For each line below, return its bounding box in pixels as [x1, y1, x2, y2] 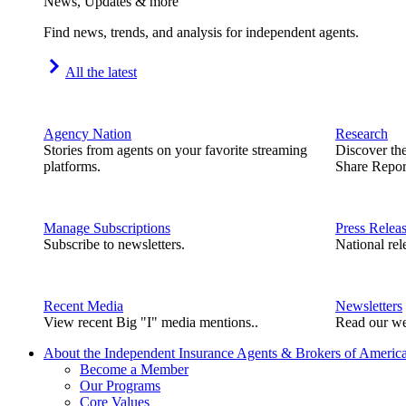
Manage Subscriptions [43, 220, 170, 237]
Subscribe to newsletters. [43, 237, 185, 253]
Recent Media [43, 298, 123, 314]
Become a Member [80, 362, 188, 378]
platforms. [43, 159, 101, 175]
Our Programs [80, 378, 160, 394]
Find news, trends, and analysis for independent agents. [43, 24, 359, 41]
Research [335, 126, 388, 142]
